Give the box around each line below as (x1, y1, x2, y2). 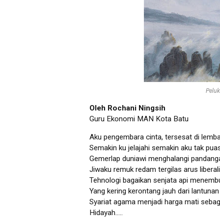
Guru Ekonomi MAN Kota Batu (89, 114, 189, 124)
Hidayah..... (89, 208, 123, 218)
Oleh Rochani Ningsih (89, 104, 165, 113)
